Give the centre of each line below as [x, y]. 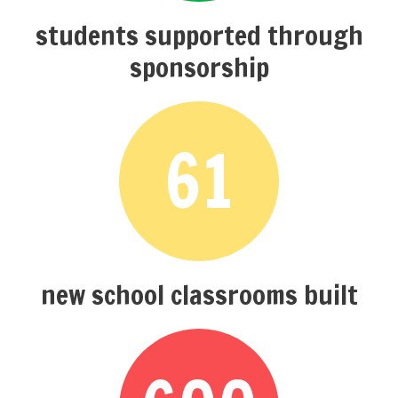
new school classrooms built [199, 295]
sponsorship [199, 68]
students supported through [199, 36]
